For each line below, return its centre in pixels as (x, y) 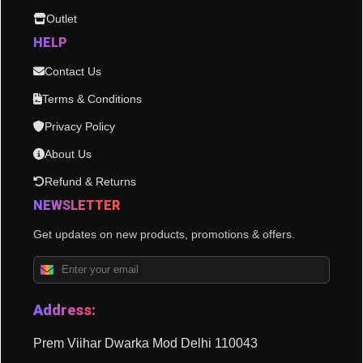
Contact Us (73, 71)
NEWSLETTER (77, 205)
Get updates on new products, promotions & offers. (164, 234)
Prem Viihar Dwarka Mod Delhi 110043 (145, 343)
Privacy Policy (80, 126)
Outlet (62, 18)
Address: (64, 310)
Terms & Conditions (92, 98)
